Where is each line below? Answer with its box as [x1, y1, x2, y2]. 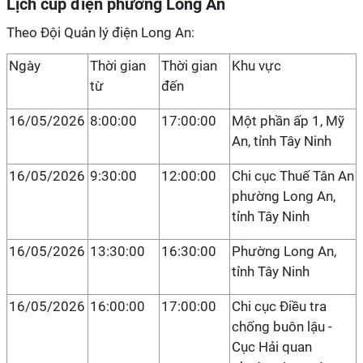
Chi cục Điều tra [232, 298, 327, 314]
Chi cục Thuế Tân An [232, 168, 354, 184]
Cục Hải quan [232, 339, 312, 355]
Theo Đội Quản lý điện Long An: [6, 24, 194, 41]
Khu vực [232, 58, 281, 74]
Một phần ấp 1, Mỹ [232, 113, 344, 129]
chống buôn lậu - [232, 318, 332, 335]
